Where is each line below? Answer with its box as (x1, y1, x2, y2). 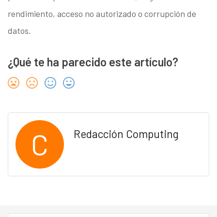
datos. (7, 25, 31, 36)
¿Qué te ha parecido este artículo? (7, 55, 178, 69)
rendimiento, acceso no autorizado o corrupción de (7, 8, 196, 19)
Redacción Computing (73, 127, 179, 141)
